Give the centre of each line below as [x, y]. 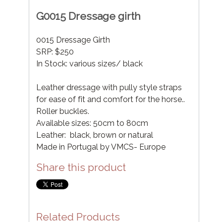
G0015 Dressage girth [88, 16]
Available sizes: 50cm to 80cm [92, 123]
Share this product [81, 167]
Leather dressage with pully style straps [109, 88]
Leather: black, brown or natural [95, 135]
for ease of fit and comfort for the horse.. [111, 100]
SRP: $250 [55, 52]
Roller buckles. [64, 111]
